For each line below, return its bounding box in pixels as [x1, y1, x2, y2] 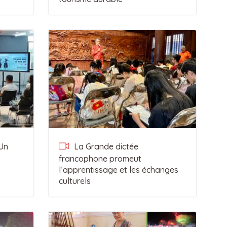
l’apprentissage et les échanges [58, 165, 178, 175]
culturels [58, 176, 91, 186]
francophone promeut [58, 154, 141, 164]
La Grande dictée [71, 141, 138, 152]
